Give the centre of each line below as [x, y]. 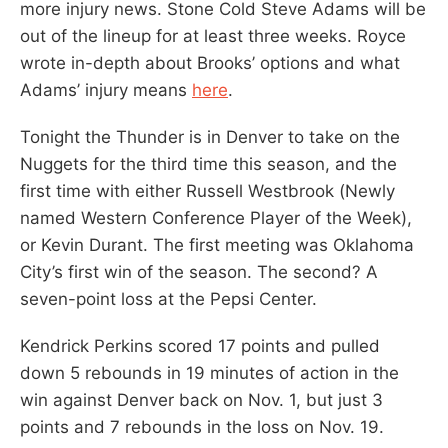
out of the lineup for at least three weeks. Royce [213, 35]
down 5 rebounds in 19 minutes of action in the [209, 372]
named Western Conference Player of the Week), [216, 217]
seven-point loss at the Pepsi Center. [168, 298]
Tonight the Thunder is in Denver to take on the [210, 136]
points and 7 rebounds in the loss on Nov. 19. [202, 426]
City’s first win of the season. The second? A [199, 271]
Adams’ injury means [106, 89]
